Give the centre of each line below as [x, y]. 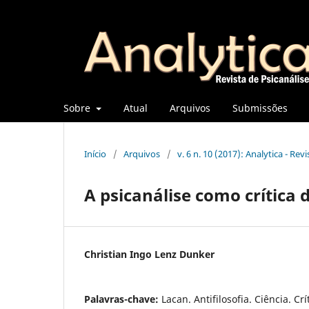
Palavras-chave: [123, 299]
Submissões [260, 108]
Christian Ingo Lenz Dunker [149, 254]
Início [95, 153]
